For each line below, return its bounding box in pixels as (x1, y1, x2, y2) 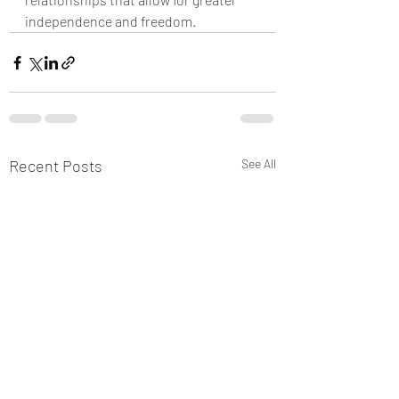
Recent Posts (9, 156, 102, 175)
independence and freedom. (25, 12, 196, 29)
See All (241, 156, 276, 171)
